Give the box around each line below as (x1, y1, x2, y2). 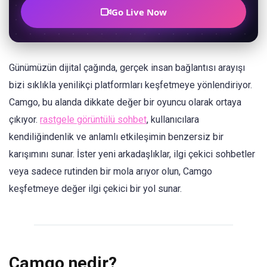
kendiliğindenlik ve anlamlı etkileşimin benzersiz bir (9, 131, 223, 142)
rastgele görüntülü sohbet (40, 114, 147, 125)
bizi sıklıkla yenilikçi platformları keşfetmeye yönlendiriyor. (9, 79, 252, 91)
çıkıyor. (9, 114, 40, 125)
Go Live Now (111, 6, 167, 18)
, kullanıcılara (147, 114, 199, 125)
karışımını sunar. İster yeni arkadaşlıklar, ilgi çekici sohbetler (9, 148, 255, 160)
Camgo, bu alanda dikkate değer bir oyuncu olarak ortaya (9, 97, 241, 108)
